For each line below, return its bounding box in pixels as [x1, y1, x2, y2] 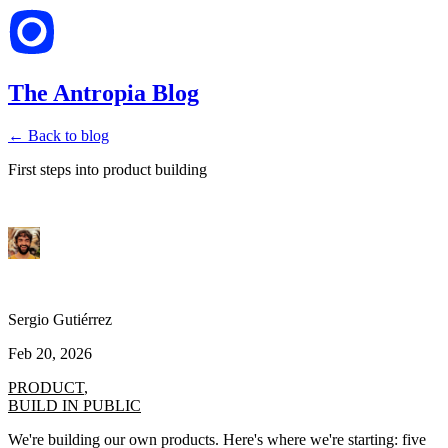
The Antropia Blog [8, 79, 199, 106]
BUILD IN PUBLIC [8, 396, 141, 414]
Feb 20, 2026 [8, 344, 92, 362]
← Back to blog [8, 126, 109, 144]
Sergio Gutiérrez [8, 310, 112, 328]
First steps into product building [8, 160, 207, 178]
